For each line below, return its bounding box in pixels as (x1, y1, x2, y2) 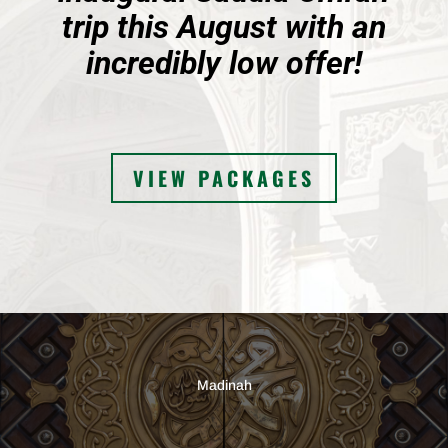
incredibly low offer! (85, 44, 362, 82)
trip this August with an (61, 8, 386, 46)
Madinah (196, 376, 252, 393)
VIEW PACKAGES (132, 163, 315, 193)
